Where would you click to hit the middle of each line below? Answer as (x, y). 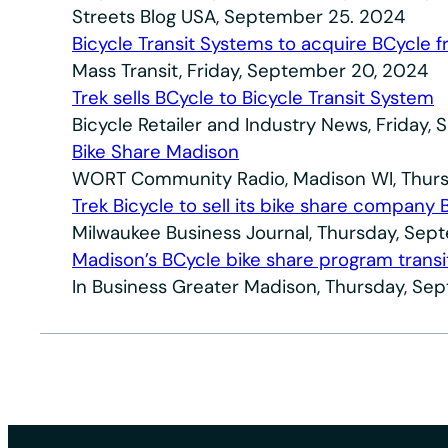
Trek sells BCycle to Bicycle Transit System (253, 98)
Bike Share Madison (155, 152)
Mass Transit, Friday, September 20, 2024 (250, 71)
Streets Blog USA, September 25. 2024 (238, 17)
